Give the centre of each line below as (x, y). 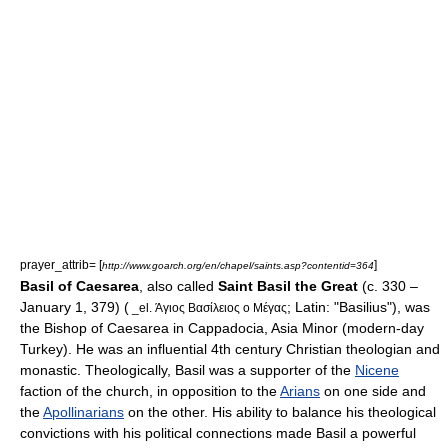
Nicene (377, 370)
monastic (48, 370)
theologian (379, 349)
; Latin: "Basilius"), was (358, 307)
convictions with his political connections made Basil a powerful (218, 433)
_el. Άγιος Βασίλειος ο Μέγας (208, 307)
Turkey (41, 349)
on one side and (373, 391)
